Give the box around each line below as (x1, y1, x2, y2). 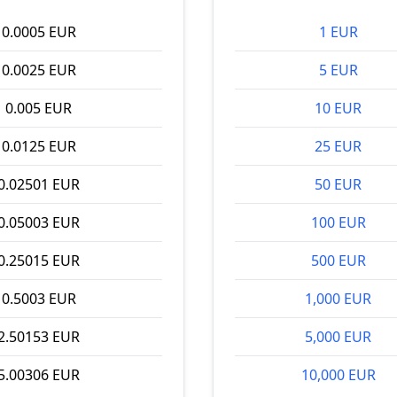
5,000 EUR (305, 327, 371, 346)
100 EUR (310, 213, 366, 232)
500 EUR (310, 251, 366, 270)
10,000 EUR (300, 365, 376, 385)
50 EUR (315, 175, 362, 194)
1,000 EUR (305, 289, 371, 308)
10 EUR (315, 98, 362, 118)
